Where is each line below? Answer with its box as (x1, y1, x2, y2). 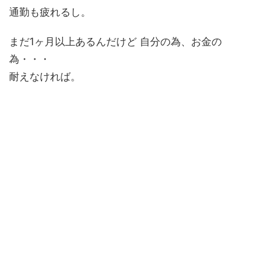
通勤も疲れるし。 (9, 6, 91, 19)
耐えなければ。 (9, 71, 81, 83)
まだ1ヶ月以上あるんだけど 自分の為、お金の (9, 36, 222, 48)
